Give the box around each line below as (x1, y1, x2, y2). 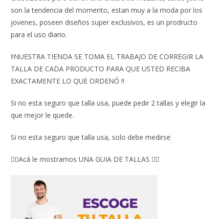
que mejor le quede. (11, 110, 74, 120)
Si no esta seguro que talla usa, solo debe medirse (11, 132, 171, 142)
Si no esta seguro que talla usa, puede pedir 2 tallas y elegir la (11, 98, 206, 108)
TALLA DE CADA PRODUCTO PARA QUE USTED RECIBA (11, 64, 191, 73)
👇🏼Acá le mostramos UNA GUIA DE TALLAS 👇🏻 (11, 154, 160, 164)
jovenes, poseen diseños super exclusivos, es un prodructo (11, 17, 198, 27)
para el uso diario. (11, 29, 67, 39)
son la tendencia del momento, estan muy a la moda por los (11, 5, 203, 15)
